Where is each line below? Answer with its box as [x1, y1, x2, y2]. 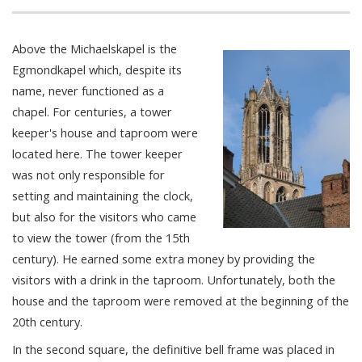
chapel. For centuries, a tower [12, 103, 172, 120]
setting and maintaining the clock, [12, 187, 193, 204]
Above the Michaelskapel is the [12, 40, 177, 57]
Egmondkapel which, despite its [12, 61, 182, 78]
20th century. [12, 314, 82, 330]
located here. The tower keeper [12, 145, 183, 162]
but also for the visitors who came [12, 208, 196, 225]
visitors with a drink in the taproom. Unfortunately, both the [12, 271, 335, 288]
